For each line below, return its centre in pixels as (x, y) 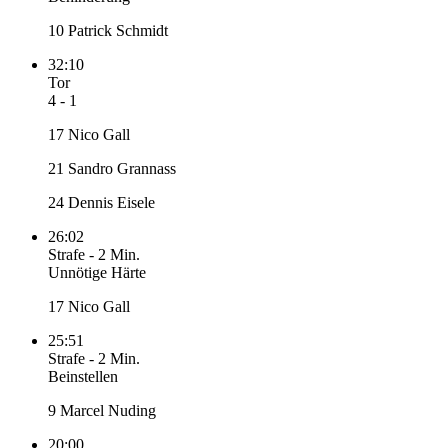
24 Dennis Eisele (101, 203)
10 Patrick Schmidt (108, 31)
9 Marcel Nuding (102, 411)
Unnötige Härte (97, 273)
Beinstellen (83, 377)
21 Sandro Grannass (112, 169)
